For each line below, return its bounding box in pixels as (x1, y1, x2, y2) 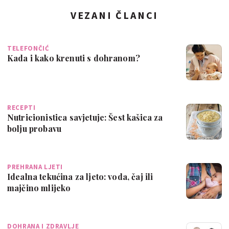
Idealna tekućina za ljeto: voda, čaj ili (7, 171, 153, 182)
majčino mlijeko (7, 182, 71, 194)
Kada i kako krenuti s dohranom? (7, 53, 140, 64)
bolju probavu (7, 123, 62, 134)
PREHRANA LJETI (7, 163, 63, 172)
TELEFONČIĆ (7, 44, 50, 53)
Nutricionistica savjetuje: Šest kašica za (7, 112, 163, 123)
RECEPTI (7, 103, 36, 112)
